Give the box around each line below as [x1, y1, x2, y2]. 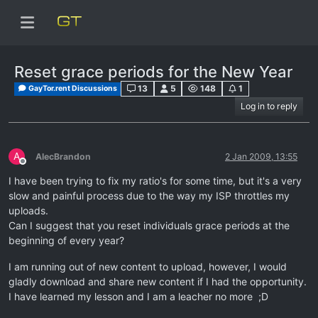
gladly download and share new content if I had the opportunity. [9, 275, 307, 288]
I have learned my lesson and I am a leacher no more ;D [9, 290, 268, 303]
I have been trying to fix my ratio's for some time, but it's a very [9, 175, 302, 187]
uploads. [9, 204, 48, 217]
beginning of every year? [9, 234, 124, 247]
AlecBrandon [35, 151, 91, 163]
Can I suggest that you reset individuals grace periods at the [9, 219, 290, 232]
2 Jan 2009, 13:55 [225, 151, 297, 163]
